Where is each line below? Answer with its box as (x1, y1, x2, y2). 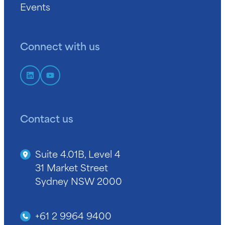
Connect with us (20, 37, 100, 54)
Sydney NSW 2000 (35, 173, 122, 188)
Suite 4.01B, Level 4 (35, 146, 121, 161)
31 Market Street (35, 160, 108, 175)
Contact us (20, 109, 73, 126)
